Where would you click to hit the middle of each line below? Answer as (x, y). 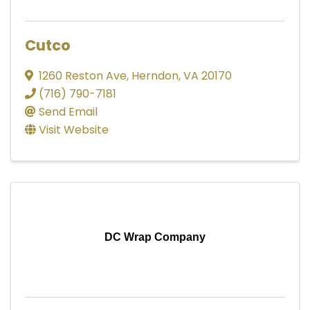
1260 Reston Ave (83, 75)
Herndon (155, 75)
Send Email (68, 111)
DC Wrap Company (155, 237)
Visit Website (74, 129)
